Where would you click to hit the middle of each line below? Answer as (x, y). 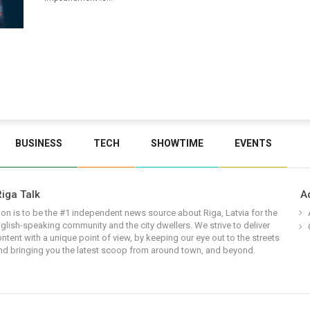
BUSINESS (39, 143)
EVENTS (253, 143)
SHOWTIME (177, 143)
